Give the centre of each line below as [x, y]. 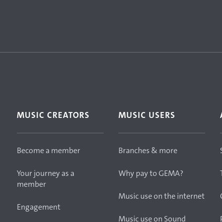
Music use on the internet [162, 196]
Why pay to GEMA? [151, 173]
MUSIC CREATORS [53, 115]
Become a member [49, 150]
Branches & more [148, 150]
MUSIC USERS [147, 115]
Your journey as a [46, 173]
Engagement [39, 207]
